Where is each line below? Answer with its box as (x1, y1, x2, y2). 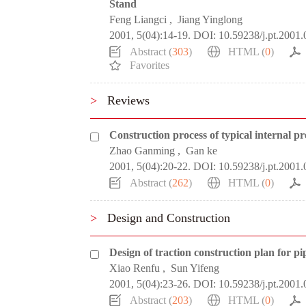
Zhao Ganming (109, 145, 175, 156)
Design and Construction (107, 211, 230, 225)
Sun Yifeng (171, 262, 219, 274)
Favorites (130, 59, 169, 71)
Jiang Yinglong (178, 14, 242, 25)
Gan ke (186, 145, 217, 156)
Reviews (107, 94, 150, 107)
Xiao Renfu (109, 262, 160, 274)
